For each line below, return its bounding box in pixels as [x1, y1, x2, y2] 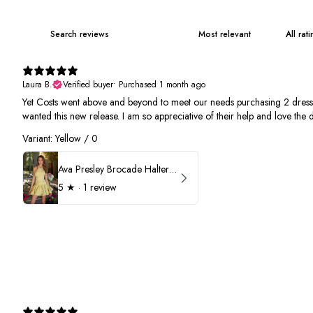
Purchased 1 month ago [119, 78, 205, 91]
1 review [83, 180, 117, 194]
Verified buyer [63, 78, 113, 91]
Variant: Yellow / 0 [22, 131, 98, 145]
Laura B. [22, 78, 52, 91]
